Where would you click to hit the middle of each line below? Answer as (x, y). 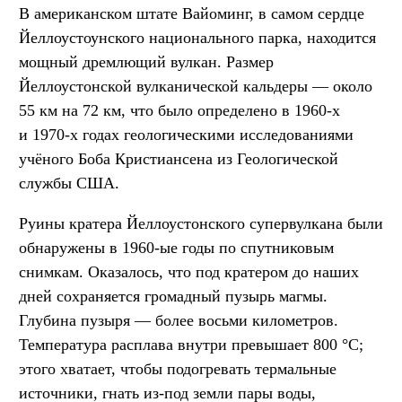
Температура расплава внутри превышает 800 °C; (191, 344)
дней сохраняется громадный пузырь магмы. (173, 296)
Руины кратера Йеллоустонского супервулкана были (201, 223)
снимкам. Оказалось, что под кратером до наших (189, 271)
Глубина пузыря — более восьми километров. (179, 320)
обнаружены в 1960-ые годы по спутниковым (176, 247)
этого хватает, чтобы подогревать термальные (178, 368)
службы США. (69, 183)
